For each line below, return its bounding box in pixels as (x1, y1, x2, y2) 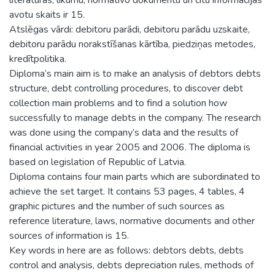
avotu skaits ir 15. (9, 7, 85, 21)
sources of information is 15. (9, 228, 129, 242)
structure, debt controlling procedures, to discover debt (9, 81, 243, 95)
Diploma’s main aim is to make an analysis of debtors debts (9, 66, 261, 80)
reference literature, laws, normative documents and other (9, 214, 255, 228)
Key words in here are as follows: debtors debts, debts (9, 243, 244, 257)
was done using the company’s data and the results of (9, 125, 238, 139)
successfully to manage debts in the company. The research (9, 110, 261, 125)
